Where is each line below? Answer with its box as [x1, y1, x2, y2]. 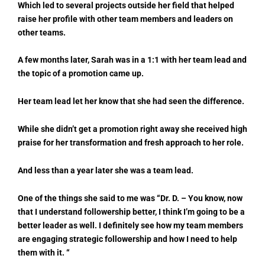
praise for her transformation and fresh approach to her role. [18, 138, 244, 148]
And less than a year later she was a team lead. [18, 166, 193, 176]
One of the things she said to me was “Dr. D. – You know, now [18, 193, 243, 203]
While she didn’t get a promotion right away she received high [18, 124, 247, 134]
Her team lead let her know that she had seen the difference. [18, 96, 244, 106]
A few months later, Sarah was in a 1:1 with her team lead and [18, 55, 247, 65]
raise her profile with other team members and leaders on [18, 14, 233, 24]
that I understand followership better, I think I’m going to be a [18, 207, 245, 217]
